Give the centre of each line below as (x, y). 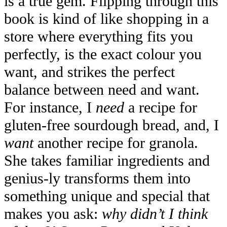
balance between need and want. (102, 90)
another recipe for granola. (116, 143)
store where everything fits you (99, 37)
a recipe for (161, 108)
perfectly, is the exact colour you (103, 54)
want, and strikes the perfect (89, 72)
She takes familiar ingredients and (107, 161)
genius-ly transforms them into (97, 179)
